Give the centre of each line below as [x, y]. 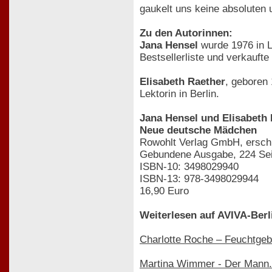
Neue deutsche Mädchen [198, 130]
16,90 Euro [164, 191]
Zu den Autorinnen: [186, 33]
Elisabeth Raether [182, 81]
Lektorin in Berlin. [179, 93]
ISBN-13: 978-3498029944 [199, 178]
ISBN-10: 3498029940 [189, 166]
